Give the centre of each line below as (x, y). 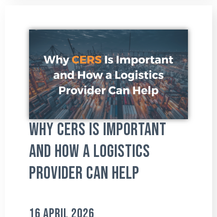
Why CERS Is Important (98, 130)
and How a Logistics (90, 152)
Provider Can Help (84, 173)
